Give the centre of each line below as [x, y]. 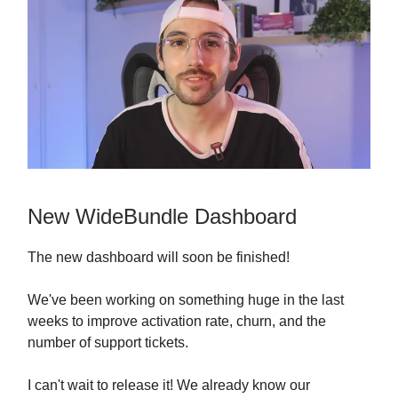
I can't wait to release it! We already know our [169, 385]
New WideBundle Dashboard [162, 216]
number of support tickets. [108, 342]
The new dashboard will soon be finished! [159, 257]
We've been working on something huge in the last [186, 299]
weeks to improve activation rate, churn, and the [177, 321]
